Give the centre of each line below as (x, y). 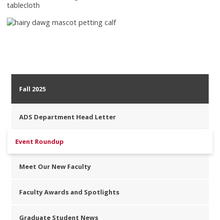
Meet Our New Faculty (55, 166)
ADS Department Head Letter (68, 117)
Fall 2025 (33, 89)
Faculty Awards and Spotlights (69, 192)
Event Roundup (40, 142)
